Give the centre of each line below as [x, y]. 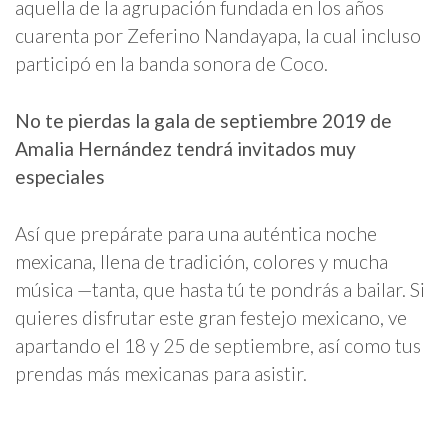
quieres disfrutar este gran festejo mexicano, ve [211, 318]
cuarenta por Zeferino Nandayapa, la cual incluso [218, 35]
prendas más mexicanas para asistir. [161, 374]
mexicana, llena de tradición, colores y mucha [201, 262]
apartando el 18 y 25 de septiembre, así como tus [218, 346]
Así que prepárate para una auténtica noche [196, 234]
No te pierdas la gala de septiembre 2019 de [203, 121]
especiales [60, 177]
